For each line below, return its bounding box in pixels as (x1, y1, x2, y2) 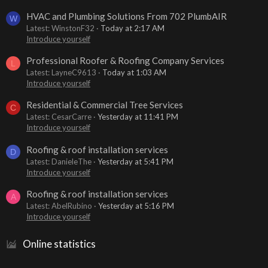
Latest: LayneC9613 (26, 68, 96, 78)
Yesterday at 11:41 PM (98, 112, 178, 122)
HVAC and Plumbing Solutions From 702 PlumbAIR (26, 10, 227, 22)
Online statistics (23, 237, 96, 250)
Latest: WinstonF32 (26, 23, 95, 33)
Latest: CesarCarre (26, 112, 92, 122)
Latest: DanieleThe (26, 156, 92, 166)
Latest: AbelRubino (26, 201, 92, 211)
